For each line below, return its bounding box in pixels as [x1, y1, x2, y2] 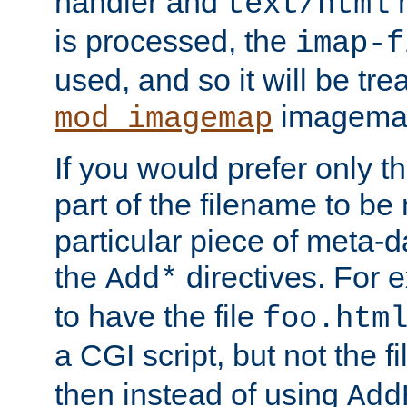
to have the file [55, 298, 263, 333]
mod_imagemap [55, 101, 273, 136]
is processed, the [55, 23, 295, 58]
